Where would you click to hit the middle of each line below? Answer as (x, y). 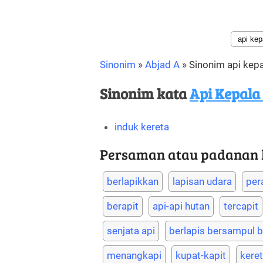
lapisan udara (202, 181)
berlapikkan (133, 181)
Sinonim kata (145, 93)
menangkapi (134, 255)
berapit (123, 206)
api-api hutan (181, 206)
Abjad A (162, 65)
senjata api (131, 231)
